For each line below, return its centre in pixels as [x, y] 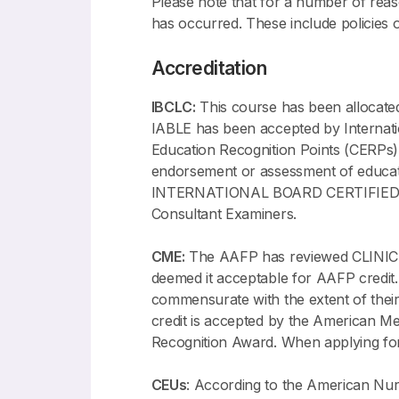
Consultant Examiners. [224, 213]
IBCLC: [173, 106]
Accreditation [209, 68]
